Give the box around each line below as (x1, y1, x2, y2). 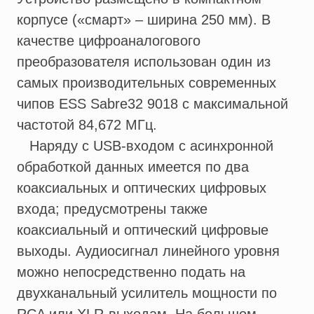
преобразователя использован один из (17, 54, 271, 70)
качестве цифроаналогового (17, 33, 200, 49)
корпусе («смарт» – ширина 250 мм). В (17, 12, 271, 28)
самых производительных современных (17, 75, 276, 91)
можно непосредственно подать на (17, 264, 245, 280)
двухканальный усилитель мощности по (17, 285, 277, 301)
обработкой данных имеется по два (17, 159, 249, 175)
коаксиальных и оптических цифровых (17, 180, 266, 196)
